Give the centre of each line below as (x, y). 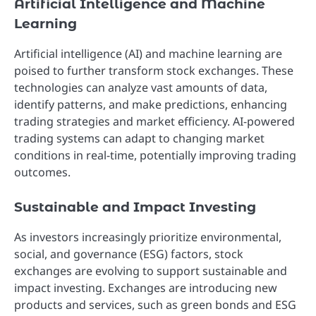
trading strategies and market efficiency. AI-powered (154, 121)
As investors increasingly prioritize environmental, (148, 237)
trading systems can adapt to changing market (139, 138)
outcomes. (42, 172)
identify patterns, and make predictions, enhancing (151, 104)
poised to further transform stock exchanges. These (154, 70)
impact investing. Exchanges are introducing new (146, 287)
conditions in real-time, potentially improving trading (155, 155)
